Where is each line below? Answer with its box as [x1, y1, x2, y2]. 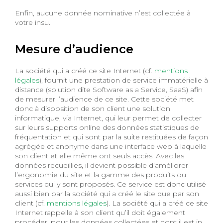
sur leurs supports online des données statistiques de [15, 122, 199, 132]
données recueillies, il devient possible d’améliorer [15, 160, 188, 170]
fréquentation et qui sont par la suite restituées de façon [15, 132, 178, 141]
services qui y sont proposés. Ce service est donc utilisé [15, 179, 80, 189]
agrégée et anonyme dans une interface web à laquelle [15, 141, 207, 151]
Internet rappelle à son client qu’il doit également [15, 208, 131, 217]
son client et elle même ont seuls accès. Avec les [15, 151, 184, 160]
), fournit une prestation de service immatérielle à [39, 75, 208, 85]
